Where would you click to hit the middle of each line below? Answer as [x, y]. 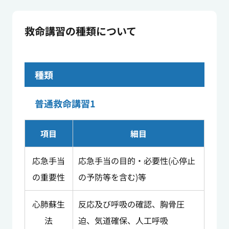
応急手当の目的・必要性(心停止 [136, 161]
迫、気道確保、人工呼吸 [123, 221]
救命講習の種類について [80, 31]
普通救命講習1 [65, 104]
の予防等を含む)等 [112, 177]
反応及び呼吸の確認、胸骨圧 [131, 204]
